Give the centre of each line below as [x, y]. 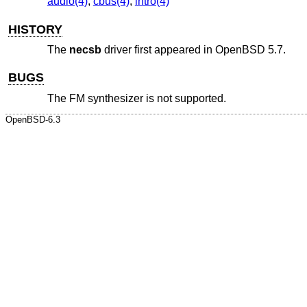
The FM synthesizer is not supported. [136, 98]
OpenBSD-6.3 [33, 120]
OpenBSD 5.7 [249, 50]
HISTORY [36, 29]
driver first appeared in [158, 50]
